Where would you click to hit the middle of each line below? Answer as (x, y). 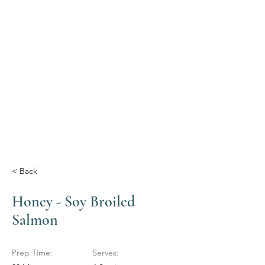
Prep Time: (32, 253)
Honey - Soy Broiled (73, 201)
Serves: (106, 253)
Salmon (35, 220)
